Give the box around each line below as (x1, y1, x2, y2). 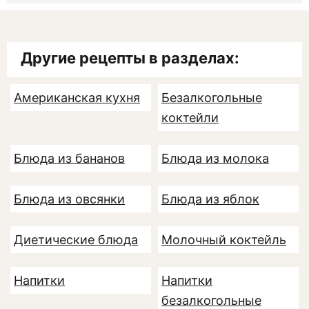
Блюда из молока (161, 151, 269, 166)
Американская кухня (14, 90, 140, 105)
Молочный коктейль (161, 232, 286, 247)
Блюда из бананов (14, 151, 125, 166)
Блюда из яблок (161, 192, 259, 206)
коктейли (161, 110, 219, 125)
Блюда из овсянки (14, 192, 125, 206)
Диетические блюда (14, 232, 138, 247)
